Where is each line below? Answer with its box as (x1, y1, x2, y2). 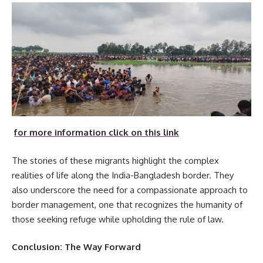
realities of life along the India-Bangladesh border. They (12, 169, 234, 181)
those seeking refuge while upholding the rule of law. (12, 213, 224, 225)
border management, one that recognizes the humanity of (12, 198, 242, 210)
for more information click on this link (14, 127, 179, 139)
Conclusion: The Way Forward (12, 241, 141, 253)
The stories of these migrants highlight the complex (12, 154, 219, 166)
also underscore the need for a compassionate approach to (12, 184, 248, 195)
